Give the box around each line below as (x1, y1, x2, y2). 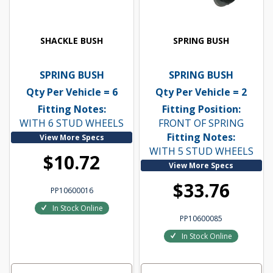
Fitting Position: (161, 102, 241, 116)
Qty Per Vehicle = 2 (155, 85, 247, 99)
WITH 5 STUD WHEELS (149, 144, 253, 158)
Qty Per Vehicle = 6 (26, 85, 118, 99)
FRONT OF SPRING (158, 116, 244, 130)
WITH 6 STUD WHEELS (19, 116, 124, 130)
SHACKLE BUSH (40, 35, 104, 47)
